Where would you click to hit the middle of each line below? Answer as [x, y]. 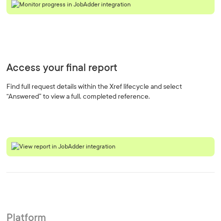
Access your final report [62, 68]
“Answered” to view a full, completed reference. [78, 96]
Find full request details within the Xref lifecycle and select [94, 87]
